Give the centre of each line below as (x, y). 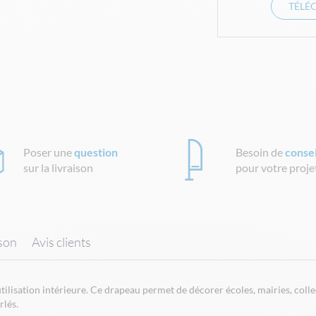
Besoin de (261, 152)
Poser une (49, 152)
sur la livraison (59, 167)
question (96, 152)
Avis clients (61, 242)
